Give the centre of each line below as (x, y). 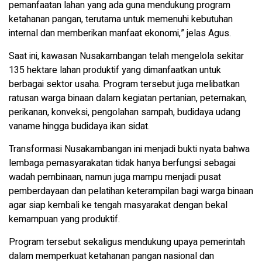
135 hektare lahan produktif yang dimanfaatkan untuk (115, 70)
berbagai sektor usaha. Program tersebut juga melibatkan (124, 85)
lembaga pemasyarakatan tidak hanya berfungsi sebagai (122, 163)
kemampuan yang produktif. (64, 220)
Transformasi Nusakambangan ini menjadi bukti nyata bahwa (129, 149)
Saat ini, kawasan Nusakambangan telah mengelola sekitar (126, 56)
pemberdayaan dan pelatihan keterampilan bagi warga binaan (131, 192)
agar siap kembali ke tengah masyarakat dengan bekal (118, 206)
